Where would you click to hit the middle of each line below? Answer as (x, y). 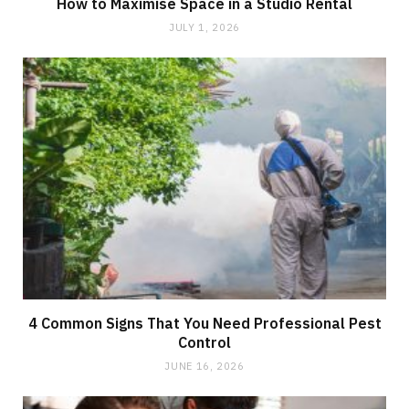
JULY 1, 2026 (204, 27)
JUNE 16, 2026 (204, 366)
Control (204, 342)
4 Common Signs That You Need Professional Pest (204, 323)
